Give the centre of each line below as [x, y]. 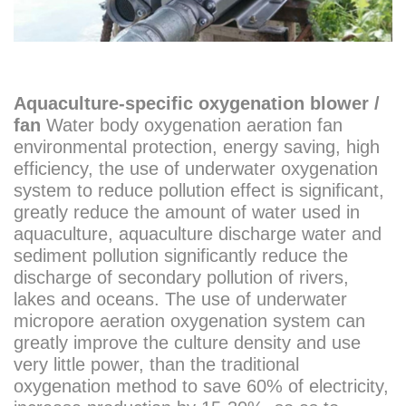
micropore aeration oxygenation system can [189, 321]
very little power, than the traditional [156, 365]
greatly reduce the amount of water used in [187, 213]
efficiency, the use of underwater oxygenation [196, 169]
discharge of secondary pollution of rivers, [181, 278]
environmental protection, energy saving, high [197, 147]
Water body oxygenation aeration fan [192, 126]
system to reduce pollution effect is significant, [199, 191]
